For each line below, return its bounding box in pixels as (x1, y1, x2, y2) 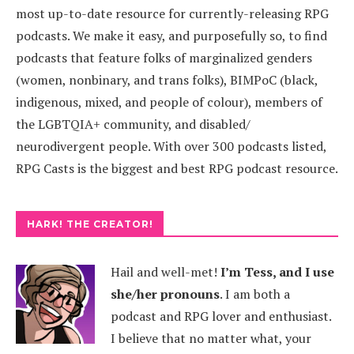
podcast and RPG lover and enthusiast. (111, 307, 331, 325)
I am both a (225, 285, 290, 303)
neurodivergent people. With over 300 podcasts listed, (16, 137, 326, 155)
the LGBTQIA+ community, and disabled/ (16, 115, 250, 133)
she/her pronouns (111, 285, 220, 303)
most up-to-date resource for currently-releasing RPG (16, 5, 329, 22)
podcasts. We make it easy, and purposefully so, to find (16, 27, 327, 44)
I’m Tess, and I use (220, 263, 334, 281)
